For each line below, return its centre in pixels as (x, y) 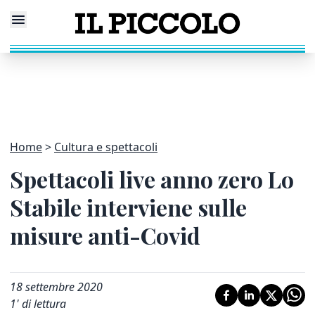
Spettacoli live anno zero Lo (152, 179)
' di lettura (41, 304)
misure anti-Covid (105, 235)
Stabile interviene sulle (128, 207)
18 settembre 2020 (56, 287)
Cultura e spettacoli (106, 147)
